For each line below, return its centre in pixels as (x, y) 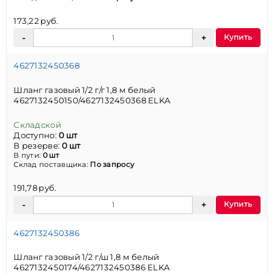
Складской (37, 124)
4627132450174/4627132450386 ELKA (92, 268)
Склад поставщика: (52, 164)
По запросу (112, 164)
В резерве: (38, 145)
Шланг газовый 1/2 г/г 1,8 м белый (85, 90)
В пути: (28, 155)
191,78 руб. (35, 188)
